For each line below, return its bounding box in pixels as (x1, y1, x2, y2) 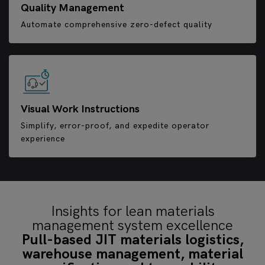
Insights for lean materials (50, 203, 215, 221)
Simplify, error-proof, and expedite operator (21, 121, 209, 131)
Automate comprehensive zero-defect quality (21, 20, 212, 30)
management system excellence (32, 217, 233, 235)
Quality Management (21, 2, 124, 15)
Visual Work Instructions (21, 103, 140, 116)
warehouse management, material (22, 245, 243, 263)
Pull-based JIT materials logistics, (21, 231, 244, 249)
